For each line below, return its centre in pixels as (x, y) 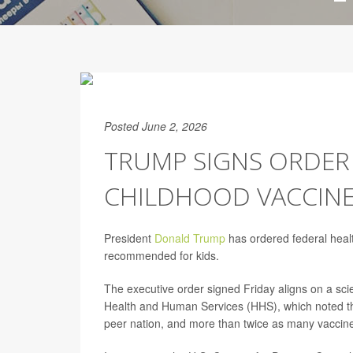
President (129, 238)
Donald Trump (190, 238)
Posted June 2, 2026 (156, 126)
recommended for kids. (163, 255)
